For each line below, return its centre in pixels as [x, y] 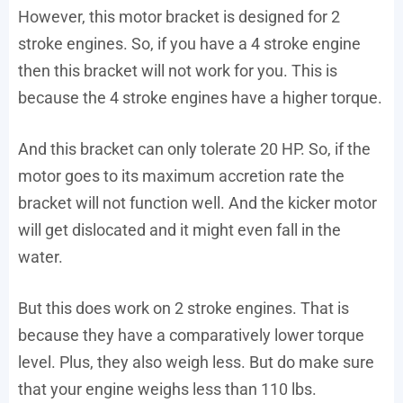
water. [40, 256]
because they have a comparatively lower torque [191, 335]
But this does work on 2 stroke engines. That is [184, 308]
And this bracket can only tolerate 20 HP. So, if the [194, 148]
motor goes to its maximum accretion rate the [181, 175]
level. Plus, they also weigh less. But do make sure [196, 362]
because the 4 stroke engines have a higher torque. [200, 97]
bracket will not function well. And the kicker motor [197, 202]
